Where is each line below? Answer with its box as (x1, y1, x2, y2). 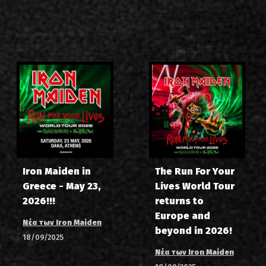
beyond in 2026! (154, 225, 232, 237)
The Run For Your (154, 166, 235, 178)
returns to (154, 195, 204, 207)
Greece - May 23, (23, 180, 102, 192)
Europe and (154, 210, 210, 222)
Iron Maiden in (23, 166, 91, 178)
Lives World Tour (154, 180, 235, 192)
